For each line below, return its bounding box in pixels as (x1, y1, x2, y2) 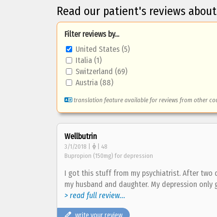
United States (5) (76, 45, 130, 54)
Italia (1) (76, 56, 102, 65)
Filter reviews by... (64, 30, 119, 39)
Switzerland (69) (76, 67, 127, 76)
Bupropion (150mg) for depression (64, 152, 153, 159)
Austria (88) (76, 78, 113, 87)
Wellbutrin (64, 132, 97, 141)
